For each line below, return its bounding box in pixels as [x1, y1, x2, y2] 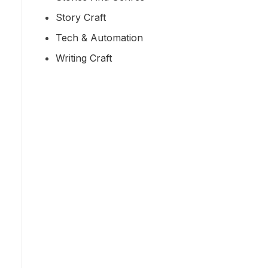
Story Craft [56, 11, 106, 23]
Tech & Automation [56, 31, 143, 44]
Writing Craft [56, 51, 112, 64]
